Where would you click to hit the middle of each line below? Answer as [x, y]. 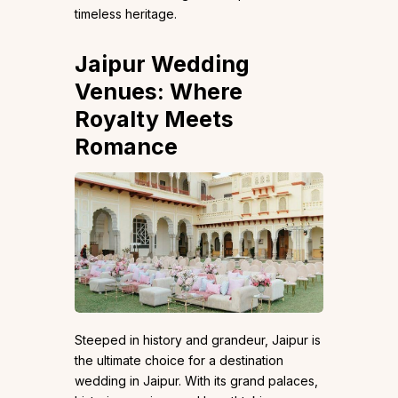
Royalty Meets [154, 119]
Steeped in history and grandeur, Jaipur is [198, 340]
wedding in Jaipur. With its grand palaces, [196, 381]
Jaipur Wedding [162, 64]
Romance [126, 147]
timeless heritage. [126, 14]
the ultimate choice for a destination [179, 361]
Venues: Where [159, 92]
